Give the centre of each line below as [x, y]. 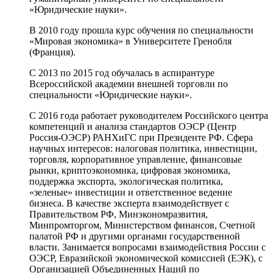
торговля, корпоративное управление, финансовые [136, 159]
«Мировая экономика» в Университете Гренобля [130, 41]
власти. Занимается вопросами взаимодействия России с [147, 247]
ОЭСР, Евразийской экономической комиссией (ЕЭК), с [146, 258]
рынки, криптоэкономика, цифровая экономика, [130, 170]
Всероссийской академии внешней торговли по [129, 83]
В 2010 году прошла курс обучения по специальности [141, 30]
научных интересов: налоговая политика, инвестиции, [143, 148]
